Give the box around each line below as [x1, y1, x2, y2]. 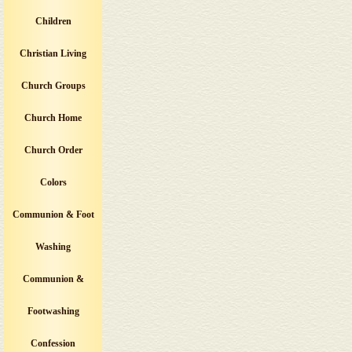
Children [35, 16, 71, 27]
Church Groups [20, 80, 86, 91]
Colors [39, 177, 67, 188]
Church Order [24, 145, 82, 156]
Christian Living [20, 48, 86, 59]
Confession [31, 338, 75, 349]
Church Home [24, 112, 82, 123]
